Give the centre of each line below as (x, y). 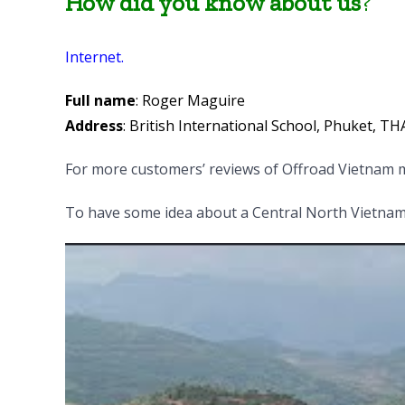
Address (94, 126)
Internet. (94, 57)
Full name (100, 100)
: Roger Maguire (190, 100)
